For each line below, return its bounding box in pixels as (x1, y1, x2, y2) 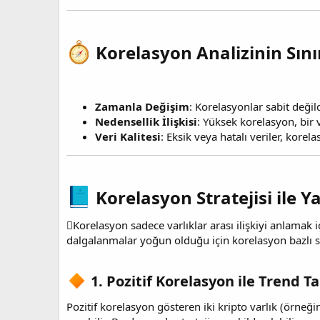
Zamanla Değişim (95, 99, 189, 114)
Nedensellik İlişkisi (95, 114, 197, 129)
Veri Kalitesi (95, 129, 161, 144)
